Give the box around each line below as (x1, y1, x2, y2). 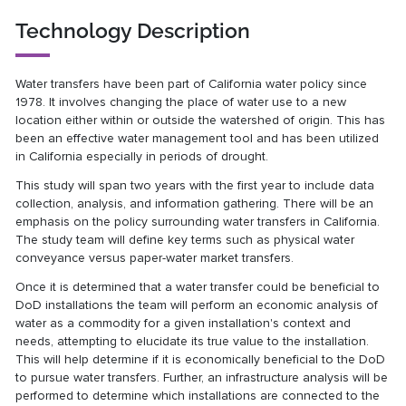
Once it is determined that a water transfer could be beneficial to (15, 278, 381, 295)
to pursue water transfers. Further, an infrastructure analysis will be (15, 369, 389, 385)
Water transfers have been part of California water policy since (15, 76, 368, 92)
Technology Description (15, 17, 251, 43)
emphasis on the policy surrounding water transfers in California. (15, 213, 381, 229)
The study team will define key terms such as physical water (15, 231, 355, 247)
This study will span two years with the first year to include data (15, 177, 375, 193)
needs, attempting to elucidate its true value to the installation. (15, 333, 370, 349)
